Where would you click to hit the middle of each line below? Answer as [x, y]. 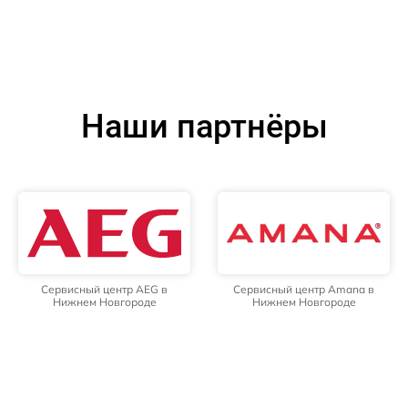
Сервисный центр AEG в [104, 290]
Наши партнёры [204, 127]
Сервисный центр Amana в [304, 290]
